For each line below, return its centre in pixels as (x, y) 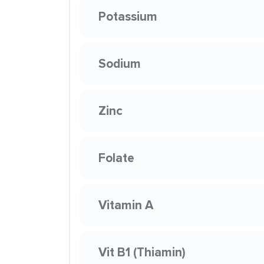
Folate (116, 158)
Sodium (120, 63)
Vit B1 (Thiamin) (142, 252)
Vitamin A (126, 205)
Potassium (128, 16)
